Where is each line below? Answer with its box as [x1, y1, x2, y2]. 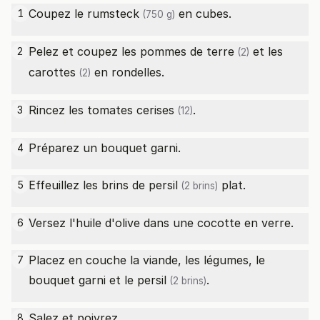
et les [249, 44, 283, 59]
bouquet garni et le [29, 273, 137, 287]
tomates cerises [87, 103, 174, 117]
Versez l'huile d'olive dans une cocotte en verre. [29, 216, 294, 230]
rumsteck [87, 6, 139, 21]
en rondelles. [91, 65, 164, 79]
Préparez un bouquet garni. [29, 141, 181, 155]
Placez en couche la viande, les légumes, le [29, 253, 265, 267]
